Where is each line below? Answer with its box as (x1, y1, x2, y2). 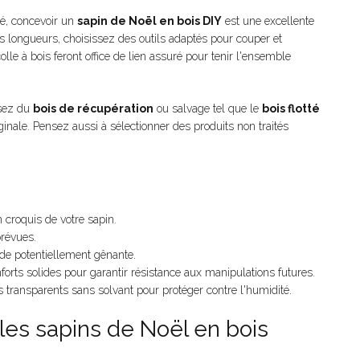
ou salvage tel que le (153, 102, 262, 116)
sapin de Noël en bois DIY (77, 14, 222, 28)
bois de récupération (33, 102, 153, 116)
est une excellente (222, 14, 314, 28)
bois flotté (262, 102, 320, 116)
